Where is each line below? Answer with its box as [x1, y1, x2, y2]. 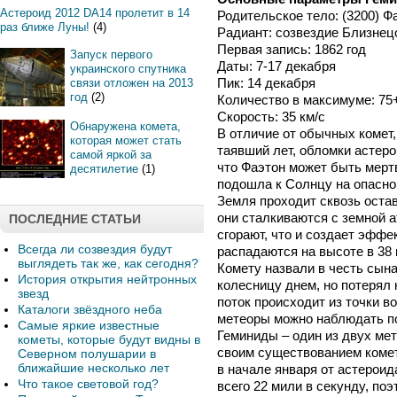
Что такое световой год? [18, 377, 159, 391]
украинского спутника [70, 62, 186, 75]
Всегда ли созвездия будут [18, 242, 172, 256]
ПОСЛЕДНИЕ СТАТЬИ [9, 212, 141, 226]
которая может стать [70, 134, 182, 147]
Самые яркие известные [18, 318, 160, 332]
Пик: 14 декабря [217, 75, 315, 90]
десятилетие [70, 162, 138, 175]
